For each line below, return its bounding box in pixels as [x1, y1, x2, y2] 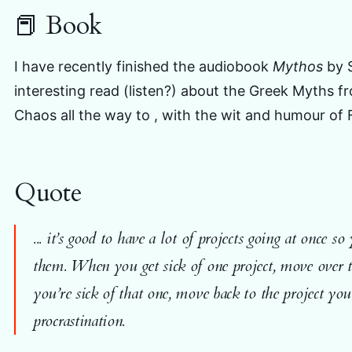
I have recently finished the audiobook [14, 58, 273, 75]
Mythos [273, 58, 327, 75]
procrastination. [33, 310, 126, 333]
